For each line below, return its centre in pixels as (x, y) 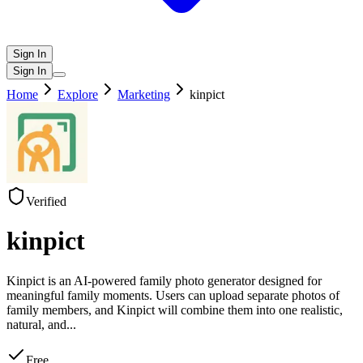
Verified (46, 201)
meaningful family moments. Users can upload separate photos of (173, 295)
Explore (78, 94)
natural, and (36, 324)
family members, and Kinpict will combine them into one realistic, (175, 310)
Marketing (144, 94)
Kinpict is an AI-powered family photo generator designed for (164, 280)
